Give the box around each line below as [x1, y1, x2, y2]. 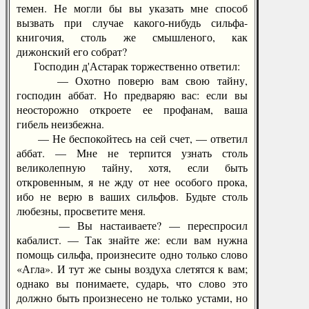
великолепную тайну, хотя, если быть [17, 160, 248, 175]
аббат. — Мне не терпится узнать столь [17, 146, 248, 160]
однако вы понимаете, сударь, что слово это [17, 276, 248, 290]
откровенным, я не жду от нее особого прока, [17, 175, 248, 189]
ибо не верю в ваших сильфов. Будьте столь [17, 189, 248, 203]
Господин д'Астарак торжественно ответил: [17, 59, 240, 73]
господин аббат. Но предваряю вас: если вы [17, 88, 248, 102]
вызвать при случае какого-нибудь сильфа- [17, 15, 248, 30]
